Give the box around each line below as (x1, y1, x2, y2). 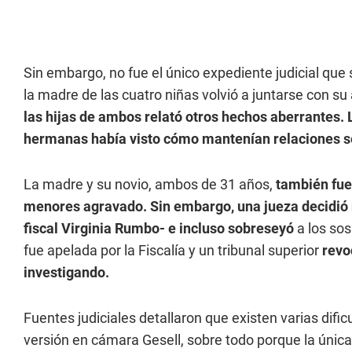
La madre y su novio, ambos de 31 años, (24, 176, 273, 192)
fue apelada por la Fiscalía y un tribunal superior (24, 242, 319, 258)
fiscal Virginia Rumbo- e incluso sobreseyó (24, 220, 294, 236)
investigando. (24, 264, 109, 280)
